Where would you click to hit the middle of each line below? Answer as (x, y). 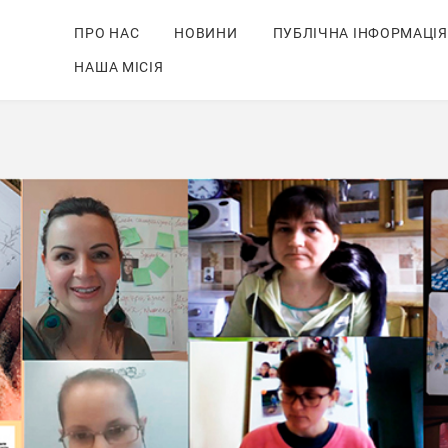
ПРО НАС (107, 33)
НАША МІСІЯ (119, 67)
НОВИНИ (206, 33)
